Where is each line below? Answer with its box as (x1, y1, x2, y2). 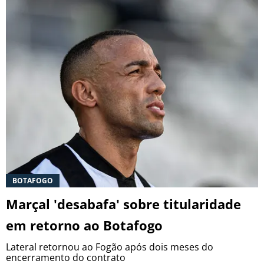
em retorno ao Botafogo (6, 216, 163, 235)
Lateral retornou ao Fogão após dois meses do (6, 240, 213, 254)
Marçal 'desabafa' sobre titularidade (6, 195, 241, 213)
